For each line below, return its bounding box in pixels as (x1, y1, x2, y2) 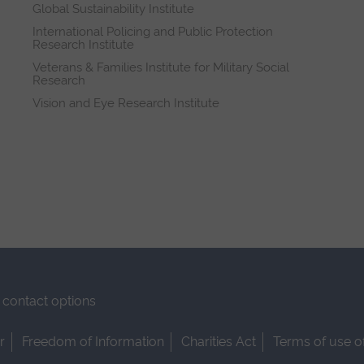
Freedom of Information (22, 333, 164, 349)
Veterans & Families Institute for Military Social (32, 59, 289, 75)
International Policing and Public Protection (32, 24, 273, 39)
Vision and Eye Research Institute (32, 95, 219, 110)
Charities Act (181, 333, 256, 349)
